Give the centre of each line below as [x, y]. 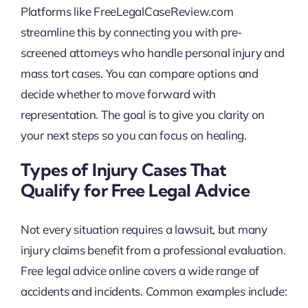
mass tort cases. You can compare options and [139, 73]
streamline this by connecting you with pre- [131, 32]
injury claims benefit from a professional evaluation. [153, 250]
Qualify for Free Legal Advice [135, 190]
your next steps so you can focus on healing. [133, 135]
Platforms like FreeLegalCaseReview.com [127, 11]
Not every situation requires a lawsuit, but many [144, 230]
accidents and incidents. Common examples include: [154, 291]
